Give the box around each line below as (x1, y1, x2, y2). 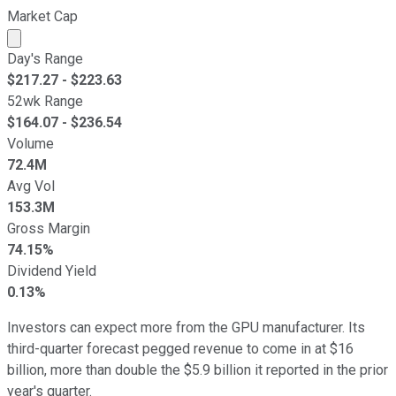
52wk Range (7, 92, 83, 110)
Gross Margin (7, 219, 90, 237)
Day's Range (7, 49, 83, 67)
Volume (7, 134, 54, 152)
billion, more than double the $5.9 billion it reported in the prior (7, 361, 388, 378)
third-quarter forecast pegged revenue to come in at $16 (7, 339, 354, 357)
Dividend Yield (7, 262, 96, 279)
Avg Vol (7, 177, 55, 194)
